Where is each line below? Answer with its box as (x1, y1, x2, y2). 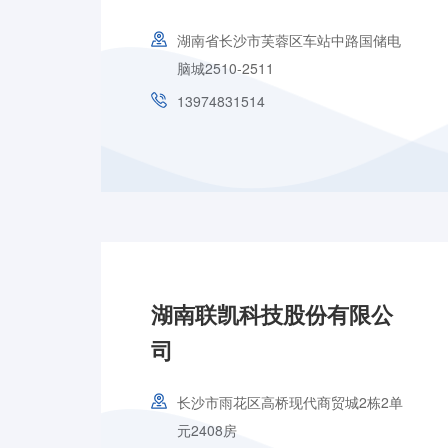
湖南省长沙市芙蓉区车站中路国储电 (176, 30, 401, 50)
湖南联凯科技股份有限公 (150, 298, 393, 330)
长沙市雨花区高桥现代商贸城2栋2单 (176, 392, 403, 412)
